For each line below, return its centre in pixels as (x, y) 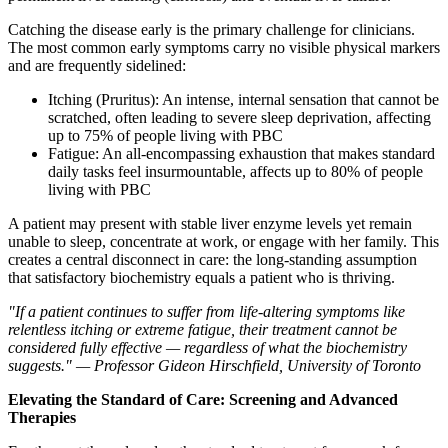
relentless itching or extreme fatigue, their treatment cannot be (202, 330)
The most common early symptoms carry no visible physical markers (224, 48)
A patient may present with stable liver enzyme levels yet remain (210, 224)
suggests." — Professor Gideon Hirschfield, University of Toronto (214, 366)
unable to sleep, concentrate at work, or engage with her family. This (223, 242)
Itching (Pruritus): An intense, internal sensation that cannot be (243, 100)
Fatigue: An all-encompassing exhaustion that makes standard (241, 154)
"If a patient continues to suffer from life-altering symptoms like (206, 312)
